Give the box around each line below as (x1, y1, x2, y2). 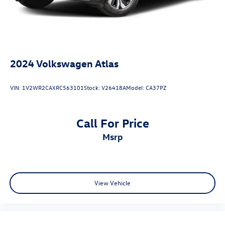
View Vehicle (94, 178, 131, 187)
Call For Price (76, 115, 149, 130)
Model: (126, 83, 146, 92)
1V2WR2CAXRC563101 (22, 83, 84, 92)
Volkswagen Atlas (36, 56, 119, 69)
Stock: (84, 83, 101, 92)
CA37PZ (146, 83, 166, 92)
